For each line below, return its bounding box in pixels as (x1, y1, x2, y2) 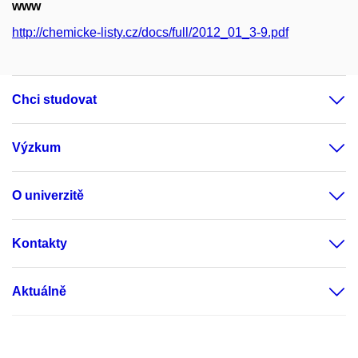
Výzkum (12, 141, 61, 154)
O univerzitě (12, 189, 84, 202)
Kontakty (12, 237, 67, 250)
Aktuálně (12, 284, 66, 298)
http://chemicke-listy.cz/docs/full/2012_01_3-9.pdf (12, 26, 288, 39)
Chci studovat (12, 93, 97, 106)
